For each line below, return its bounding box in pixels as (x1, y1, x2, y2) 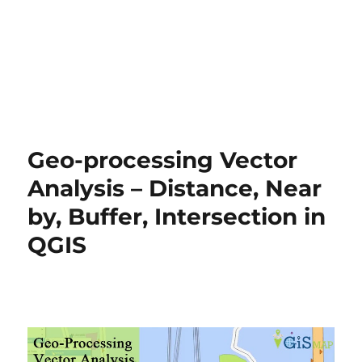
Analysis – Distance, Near (27, 175, 322, 202)
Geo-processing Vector (27, 146, 298, 174)
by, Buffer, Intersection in (27, 203, 326, 230)
